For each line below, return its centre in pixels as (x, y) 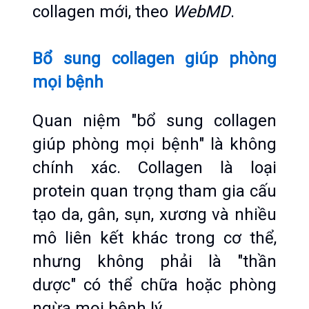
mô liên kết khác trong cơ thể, (154, 238)
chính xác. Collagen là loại (154, 168)
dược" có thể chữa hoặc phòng (154, 285)
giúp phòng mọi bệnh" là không (154, 144)
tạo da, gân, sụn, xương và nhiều (154, 215)
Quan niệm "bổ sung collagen (154, 121)
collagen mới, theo (102, 12)
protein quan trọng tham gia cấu (154, 191)
